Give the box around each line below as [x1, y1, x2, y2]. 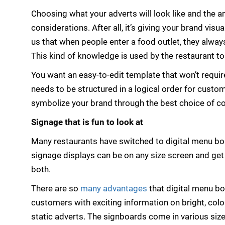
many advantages [80, 183, 147, 194]
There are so [31, 183, 80, 194]
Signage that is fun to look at [31, 117, 143, 128]
